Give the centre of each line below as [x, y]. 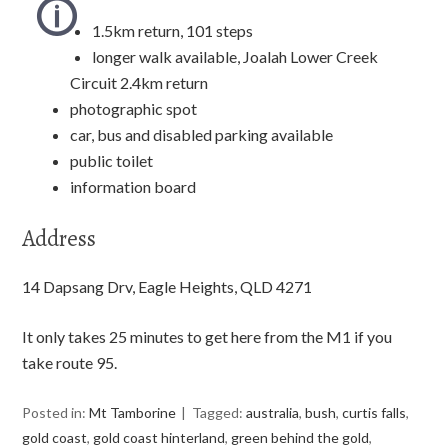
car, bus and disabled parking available [202, 134]
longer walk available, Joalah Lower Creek [235, 56]
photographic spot [134, 108]
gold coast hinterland [159, 437]
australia [273, 412]
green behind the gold [300, 437]
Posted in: [56, 412]
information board [133, 186]
